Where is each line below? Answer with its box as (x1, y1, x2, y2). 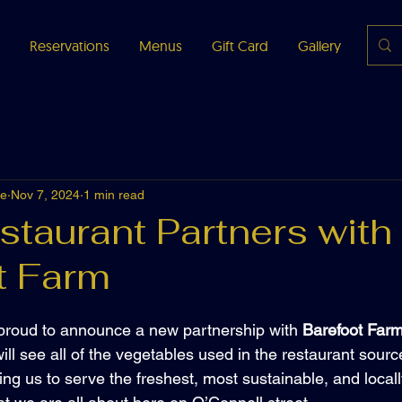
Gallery (297, 37, 341, 55)
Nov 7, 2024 (11, 187, 80, 202)
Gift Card (211, 37, 268, 55)
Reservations (29, 37, 109, 55)
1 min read (83, 187, 144, 202)
